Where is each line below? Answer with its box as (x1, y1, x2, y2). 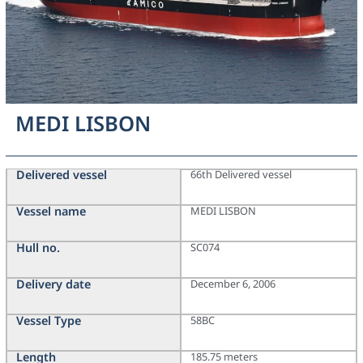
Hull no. (15, 240, 60, 256)
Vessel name (15, 203, 86, 220)
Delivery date (15, 276, 91, 293)
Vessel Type (15, 313, 81, 329)
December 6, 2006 (190, 276, 275, 292)
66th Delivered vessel (190, 167, 292, 182)
